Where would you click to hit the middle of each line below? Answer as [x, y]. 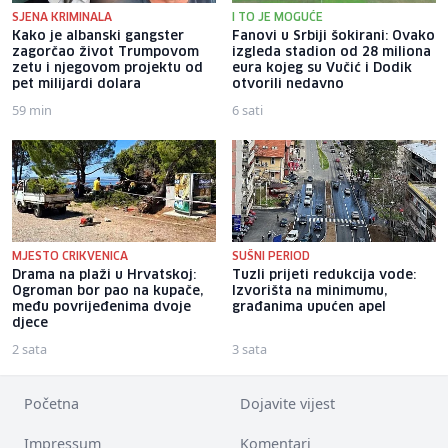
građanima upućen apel [309, 308]
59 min [32, 110]
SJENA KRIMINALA [62, 18]
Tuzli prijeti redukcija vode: [324, 276]
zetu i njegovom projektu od [107, 69]
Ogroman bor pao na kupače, [107, 292]
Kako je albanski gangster [98, 37]
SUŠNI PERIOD [271, 257]
